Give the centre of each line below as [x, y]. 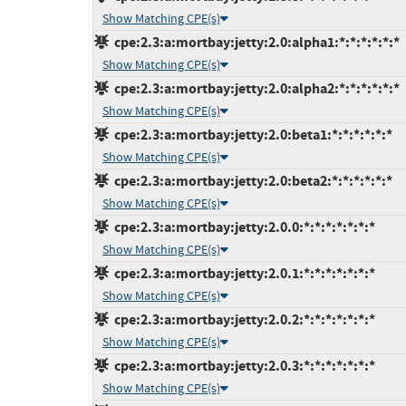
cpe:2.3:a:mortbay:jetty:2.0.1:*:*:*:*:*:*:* [242, 274]
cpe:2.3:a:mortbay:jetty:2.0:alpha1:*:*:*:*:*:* [254, 43]
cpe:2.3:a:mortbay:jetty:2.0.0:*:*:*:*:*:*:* [242, 227]
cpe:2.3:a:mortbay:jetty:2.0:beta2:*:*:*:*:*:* [251, 181]
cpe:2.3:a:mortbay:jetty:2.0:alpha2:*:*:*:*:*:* [254, 89]
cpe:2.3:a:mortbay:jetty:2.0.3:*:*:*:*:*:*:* [242, 366]
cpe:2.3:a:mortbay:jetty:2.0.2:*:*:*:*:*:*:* [242, 320]
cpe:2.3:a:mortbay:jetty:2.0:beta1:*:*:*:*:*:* [251, 135]
